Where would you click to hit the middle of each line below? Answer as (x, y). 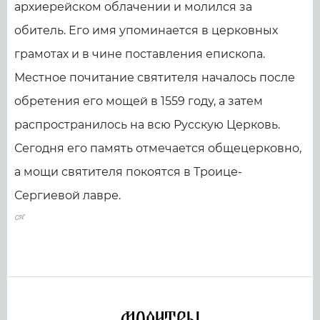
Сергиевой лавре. (67, 196)
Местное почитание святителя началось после (155, 78)
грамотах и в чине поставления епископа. (140, 54)
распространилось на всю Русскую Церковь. (147, 125)
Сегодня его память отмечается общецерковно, (158, 149)
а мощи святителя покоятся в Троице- (128, 172)
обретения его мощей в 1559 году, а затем (139, 101)
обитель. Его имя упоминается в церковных (146, 31)
